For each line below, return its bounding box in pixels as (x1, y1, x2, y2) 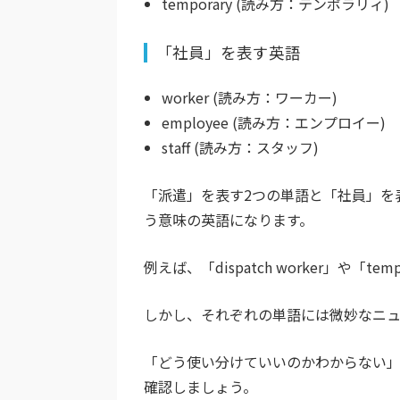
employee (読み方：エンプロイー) (162, 112, 386, 134)
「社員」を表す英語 (156, 41, 301, 64)
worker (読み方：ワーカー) (162, 87, 337, 109)
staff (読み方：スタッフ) (162, 137, 319, 159)
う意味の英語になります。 (144, 209, 313, 231)
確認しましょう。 (144, 376, 257, 398)
